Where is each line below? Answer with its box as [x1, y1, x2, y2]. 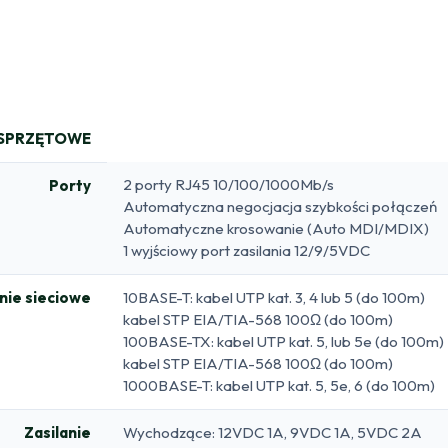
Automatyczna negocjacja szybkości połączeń [123, 196, 437, 216]
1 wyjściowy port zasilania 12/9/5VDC [123, 240, 370, 260]
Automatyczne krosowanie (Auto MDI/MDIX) [123, 218, 429, 238]
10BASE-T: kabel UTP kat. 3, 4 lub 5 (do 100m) [123, 287, 425, 307]
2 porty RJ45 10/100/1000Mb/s [123, 174, 334, 194]
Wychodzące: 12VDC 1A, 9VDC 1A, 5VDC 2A [123, 422, 422, 442]
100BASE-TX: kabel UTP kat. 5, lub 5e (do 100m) [123, 331, 444, 351]
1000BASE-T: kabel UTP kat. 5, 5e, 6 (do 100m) [123, 375, 435, 395]
